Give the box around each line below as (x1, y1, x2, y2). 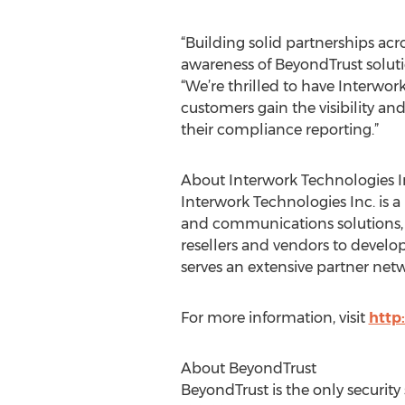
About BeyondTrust (180, 360, 316, 377)
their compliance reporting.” (180, 121, 379, 138)
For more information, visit (180, 309, 369, 326)
